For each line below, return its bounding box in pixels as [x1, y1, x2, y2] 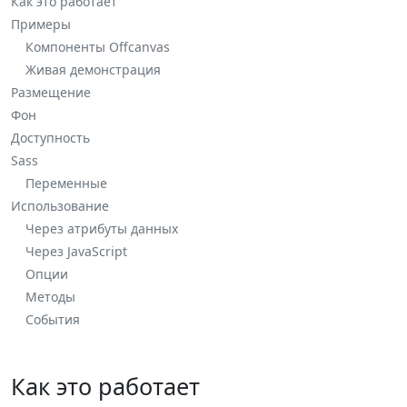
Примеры [11, 15, 71, 33]
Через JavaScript [25, 243, 127, 260]
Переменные [25, 174, 107, 192]
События [25, 311, 80, 328]
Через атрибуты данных [25, 220, 178, 237]
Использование [11, 197, 109, 214]
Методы [25, 288, 75, 305]
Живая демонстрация [25, 61, 161, 78]
